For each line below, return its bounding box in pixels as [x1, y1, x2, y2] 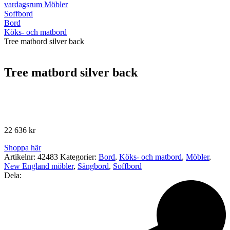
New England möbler [4, 161, 73, 170]
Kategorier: [60, 152, 99, 161]
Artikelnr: [4, 152, 37, 161]
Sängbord [78, 161, 109, 170]
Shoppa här [4, 143, 41, 152]
